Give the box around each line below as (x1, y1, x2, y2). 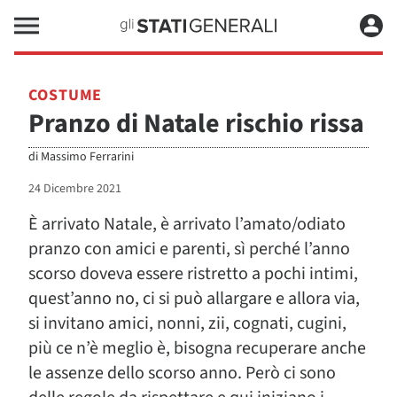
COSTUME (28, 84, 103, 106)
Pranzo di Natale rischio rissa (28, 105, 364, 143)
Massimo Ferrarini (41, 148, 134, 166)
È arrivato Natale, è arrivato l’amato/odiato (28, 212, 346, 237)
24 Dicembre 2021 (28, 180, 121, 198)
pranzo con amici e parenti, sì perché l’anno (28, 237, 350, 261)
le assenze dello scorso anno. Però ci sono (28, 361, 336, 385)
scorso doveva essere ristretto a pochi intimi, (28, 261, 358, 286)
